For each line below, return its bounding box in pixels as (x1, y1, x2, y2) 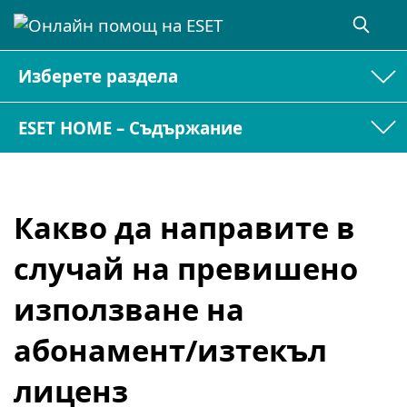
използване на (14, 289, 244, 331)
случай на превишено (14, 248, 358, 290)
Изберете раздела (18, 65, 179, 88)
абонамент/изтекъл (14, 330, 327, 372)
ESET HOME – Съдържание (18, 115, 243, 139)
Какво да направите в (14, 207, 355, 249)
